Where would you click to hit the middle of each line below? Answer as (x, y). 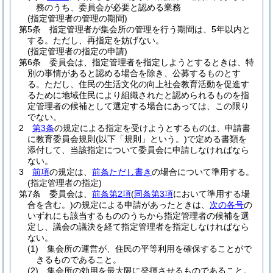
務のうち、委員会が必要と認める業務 (108, 7)
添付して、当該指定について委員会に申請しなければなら (138, 150)
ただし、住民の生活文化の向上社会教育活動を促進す (147, 84)
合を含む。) (50, 205)
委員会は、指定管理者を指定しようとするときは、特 (152, 62)
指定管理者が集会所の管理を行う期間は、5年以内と (150, 29)
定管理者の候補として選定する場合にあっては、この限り (138, 106)
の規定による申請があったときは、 (141, 205)
